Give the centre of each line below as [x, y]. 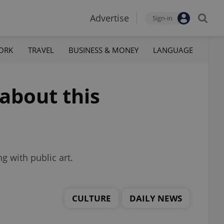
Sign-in [162, 18]
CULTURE [91, 198]
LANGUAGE [173, 50]
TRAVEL [41, 50]
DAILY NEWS [156, 198]
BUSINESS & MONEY [103, 50]
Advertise [109, 18]
